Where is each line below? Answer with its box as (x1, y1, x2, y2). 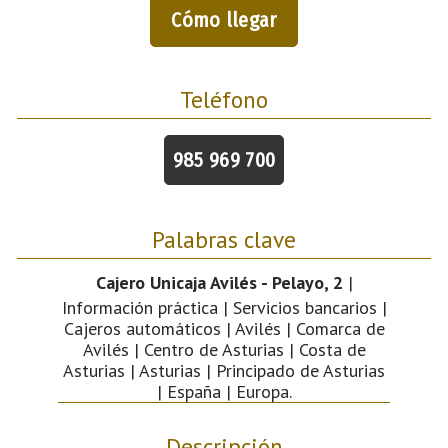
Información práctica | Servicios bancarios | (61, 295, 387, 319)
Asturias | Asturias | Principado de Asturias (63, 358, 385, 382)
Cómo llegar (171, 7, 277, 32)
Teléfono (180, 83, 268, 114)
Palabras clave (152, 223, 296, 254)
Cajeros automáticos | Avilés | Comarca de (63, 316, 385, 340)
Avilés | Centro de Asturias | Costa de (82, 337, 366, 361)
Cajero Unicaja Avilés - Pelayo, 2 (95, 270, 343, 294)
